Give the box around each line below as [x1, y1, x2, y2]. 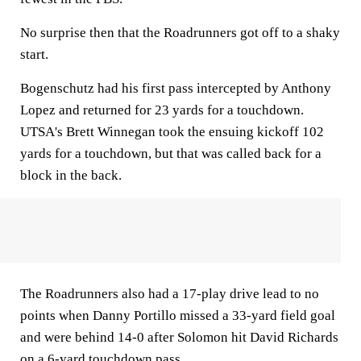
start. [20, 47, 48, 62]
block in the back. [20, 168, 122, 183]
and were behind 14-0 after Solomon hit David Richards [20, 330, 338, 345]
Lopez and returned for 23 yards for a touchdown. [20, 102, 304, 118]
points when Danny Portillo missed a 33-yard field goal [20, 308, 335, 323]
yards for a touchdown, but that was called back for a [20, 146, 322, 161]
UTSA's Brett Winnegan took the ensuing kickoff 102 [20, 124, 324, 139]
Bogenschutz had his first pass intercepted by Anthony [20, 81, 331, 96]
